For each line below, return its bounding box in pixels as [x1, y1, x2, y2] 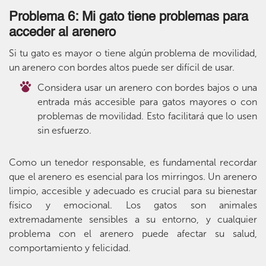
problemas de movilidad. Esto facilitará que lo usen [37, 110, 257, 122]
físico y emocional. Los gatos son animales [9, 199, 257, 211]
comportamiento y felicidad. [9, 242, 131, 254]
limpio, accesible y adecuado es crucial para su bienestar [9, 185, 257, 197]
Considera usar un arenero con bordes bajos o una [37, 82, 257, 94]
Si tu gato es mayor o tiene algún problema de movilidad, [9, 47, 257, 59]
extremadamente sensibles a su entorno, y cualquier [9, 214, 257, 226]
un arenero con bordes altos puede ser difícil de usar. [9, 62, 235, 74]
